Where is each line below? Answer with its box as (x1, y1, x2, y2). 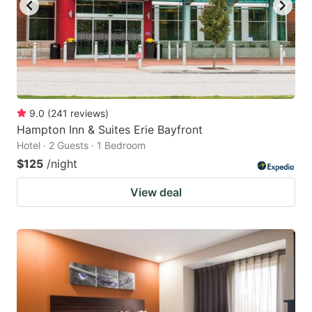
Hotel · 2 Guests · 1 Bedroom (17, 139, 146, 151)
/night (47, 156, 77, 171)
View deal (130, 185, 182, 199)
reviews (70, 107, 105, 119)
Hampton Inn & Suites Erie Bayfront (17, 122, 203, 136)
